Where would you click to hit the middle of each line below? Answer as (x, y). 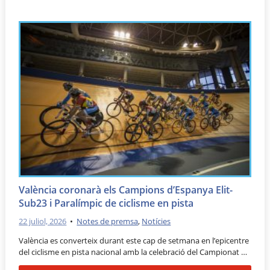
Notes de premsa (108, 221)
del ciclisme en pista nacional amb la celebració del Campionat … (133, 252)
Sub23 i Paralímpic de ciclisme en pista (106, 203)
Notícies (156, 221)
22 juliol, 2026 (43, 221)
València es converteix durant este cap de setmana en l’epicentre (134, 240)
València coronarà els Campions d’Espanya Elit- (126, 190)
